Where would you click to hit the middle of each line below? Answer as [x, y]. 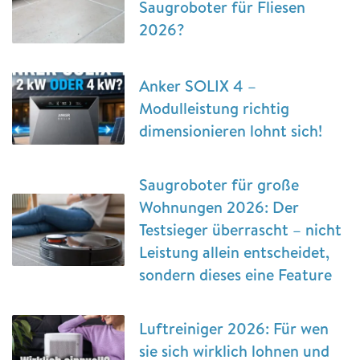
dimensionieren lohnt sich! [231, 130]
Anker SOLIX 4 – [198, 85]
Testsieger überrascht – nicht [240, 229]
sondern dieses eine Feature [235, 274]
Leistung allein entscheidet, [234, 252]
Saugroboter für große [219, 184]
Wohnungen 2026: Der [219, 207]
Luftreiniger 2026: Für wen [234, 328]
